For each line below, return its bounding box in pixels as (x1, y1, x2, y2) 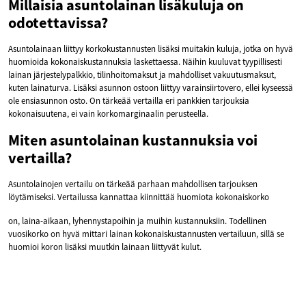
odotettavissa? (8, 12, 108, 32)
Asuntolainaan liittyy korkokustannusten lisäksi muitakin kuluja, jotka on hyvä (8, 42, 293, 55)
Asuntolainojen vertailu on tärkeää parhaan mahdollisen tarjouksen (8, 178, 258, 190)
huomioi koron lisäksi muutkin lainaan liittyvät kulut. (8, 240, 201, 253)
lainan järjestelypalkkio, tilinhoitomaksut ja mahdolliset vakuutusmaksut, (8, 68, 276, 81)
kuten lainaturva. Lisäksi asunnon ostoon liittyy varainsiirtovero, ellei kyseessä (8, 81, 293, 94)
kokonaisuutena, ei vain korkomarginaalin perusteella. (8, 107, 208, 120)
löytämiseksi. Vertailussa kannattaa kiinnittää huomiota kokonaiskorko (8, 191, 269, 203)
